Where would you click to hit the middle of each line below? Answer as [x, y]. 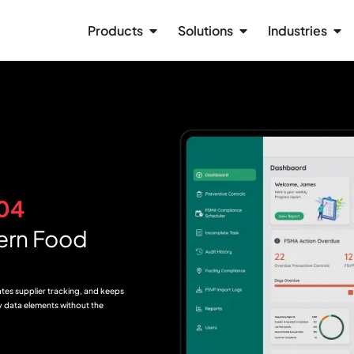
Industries [298, 30]
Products [115, 30]
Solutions [205, 30]
